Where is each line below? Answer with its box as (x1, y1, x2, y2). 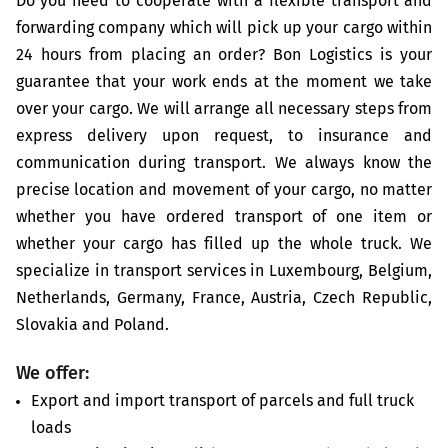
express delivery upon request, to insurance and (15, 128, 433, 145)
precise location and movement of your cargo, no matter (15, 182, 433, 199)
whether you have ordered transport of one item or (15, 209, 433, 226)
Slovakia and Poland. (15, 317, 169, 334)
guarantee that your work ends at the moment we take (15, 74, 433, 91)
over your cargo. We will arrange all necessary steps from (15, 101, 433, 118)
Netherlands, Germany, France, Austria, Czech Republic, (15, 290, 433, 307)
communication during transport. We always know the (15, 155, 433, 172)
